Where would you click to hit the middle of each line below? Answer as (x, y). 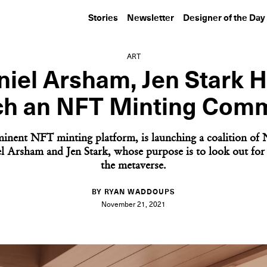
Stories (103, 18)
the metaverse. (133, 166)
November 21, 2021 (133, 205)
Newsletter (150, 18)
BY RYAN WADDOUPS (133, 193)
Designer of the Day (224, 18)
